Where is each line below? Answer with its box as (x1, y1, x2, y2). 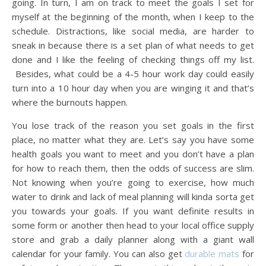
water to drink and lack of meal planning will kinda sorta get (12, 190, 254, 202)
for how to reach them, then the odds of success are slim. (12, 161, 254, 174)
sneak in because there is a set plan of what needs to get (12, 39, 254, 51)
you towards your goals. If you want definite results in (12, 204, 254, 217)
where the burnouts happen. (12, 96, 128, 108)
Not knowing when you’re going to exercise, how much (12, 176, 254, 188)
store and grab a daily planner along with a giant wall (12, 233, 254, 245)
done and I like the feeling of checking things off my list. (12, 53, 254, 65)
